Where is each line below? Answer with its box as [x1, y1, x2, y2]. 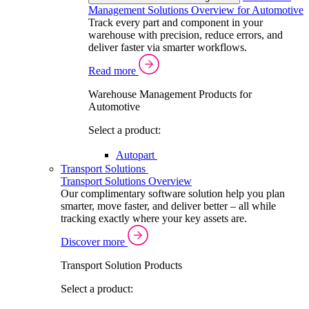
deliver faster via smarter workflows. [88, 41, 247, 53]
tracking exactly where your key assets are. [61, 212, 247, 224]
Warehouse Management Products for [88, 88, 252, 100]
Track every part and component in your [88, 17, 263, 28]
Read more [88, 65, 139, 77]
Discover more [61, 236, 128, 248]
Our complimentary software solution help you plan [61, 188, 285, 199]
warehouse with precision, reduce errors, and [88, 29, 283, 41]
